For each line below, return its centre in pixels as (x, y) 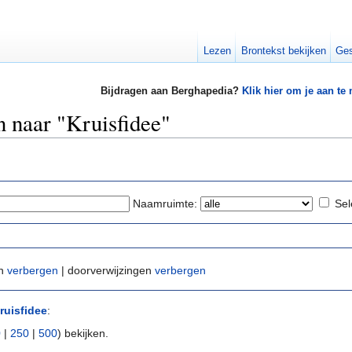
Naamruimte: (165, 203)
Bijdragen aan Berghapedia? (171, 91)
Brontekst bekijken (283, 51)
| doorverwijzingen (106, 271)
